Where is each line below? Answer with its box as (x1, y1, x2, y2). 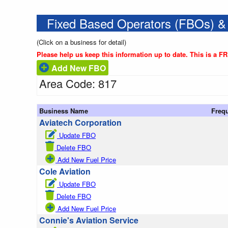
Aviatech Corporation (39, 117, 122, 129)
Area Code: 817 (39, 75, 117, 92)
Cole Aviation (39, 165, 91, 178)
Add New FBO (49, 62, 106, 74)
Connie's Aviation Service (39, 214, 138, 226)
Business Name (39, 106, 88, 116)
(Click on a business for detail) (37, 37, 126, 47)
